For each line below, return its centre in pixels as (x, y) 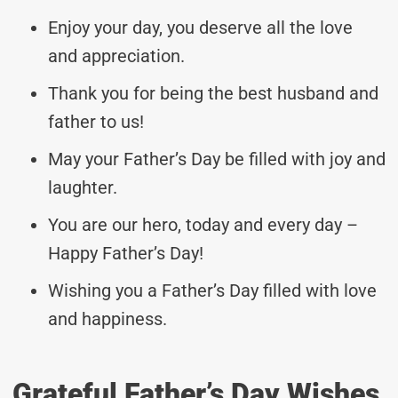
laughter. (83, 187)
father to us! (96, 121)
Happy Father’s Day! (126, 253)
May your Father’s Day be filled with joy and (217, 159)
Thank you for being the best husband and (213, 93)
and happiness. (107, 318)
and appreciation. (116, 56)
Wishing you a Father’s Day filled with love (212, 290)
